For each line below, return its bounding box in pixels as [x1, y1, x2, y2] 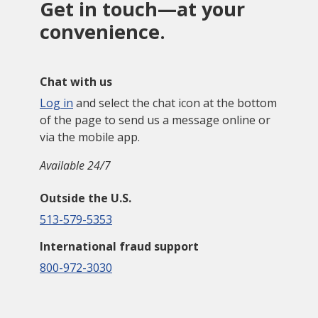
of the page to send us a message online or [40, 111, 270, 128]
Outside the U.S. [40, 190, 131, 206]
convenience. [40, 18, 165, 45]
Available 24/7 [40, 157, 111, 173]
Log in [40, 94, 73, 111]
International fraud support [40, 238, 199, 254]
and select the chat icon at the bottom [73, 94, 277, 111]
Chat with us [40, 73, 112, 89]
